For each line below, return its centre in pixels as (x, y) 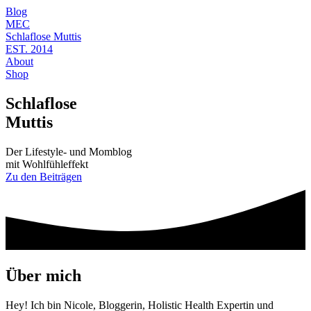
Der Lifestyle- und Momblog (69, 151)
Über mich (43, 275)
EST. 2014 (29, 49)
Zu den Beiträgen (44, 176)
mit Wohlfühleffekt (47, 164)
